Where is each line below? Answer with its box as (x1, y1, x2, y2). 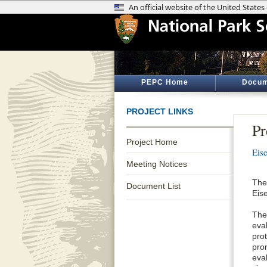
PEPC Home (141, 78, 188, 86)
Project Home (126, 137, 178, 147)
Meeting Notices (126, 159, 187, 169)
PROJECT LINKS (126, 107, 193, 116)
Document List (126, 181, 181, 191)
